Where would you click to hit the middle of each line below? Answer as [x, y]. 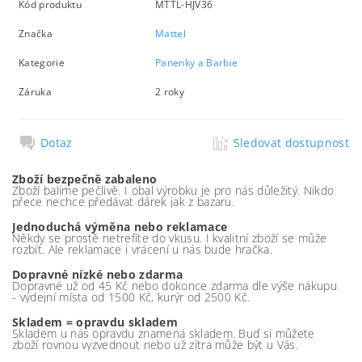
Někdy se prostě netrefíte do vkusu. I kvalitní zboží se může [170, 238]
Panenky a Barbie [197, 62]
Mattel [171, 33]
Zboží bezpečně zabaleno [85, 179]
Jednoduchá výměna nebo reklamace [120, 227]
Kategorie [42, 62]
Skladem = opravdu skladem [95, 322]
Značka [36, 33]
